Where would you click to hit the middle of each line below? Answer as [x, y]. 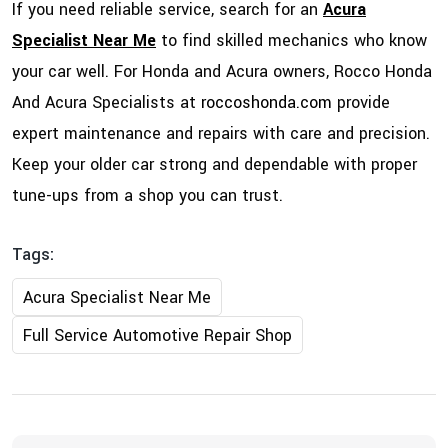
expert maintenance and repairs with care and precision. [221, 134]
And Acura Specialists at [106, 103]
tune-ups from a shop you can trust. [147, 196]
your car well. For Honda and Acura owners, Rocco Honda [222, 72]
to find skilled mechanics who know [291, 41]
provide [361, 103]
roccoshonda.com [266, 103]
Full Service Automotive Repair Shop [157, 336]
